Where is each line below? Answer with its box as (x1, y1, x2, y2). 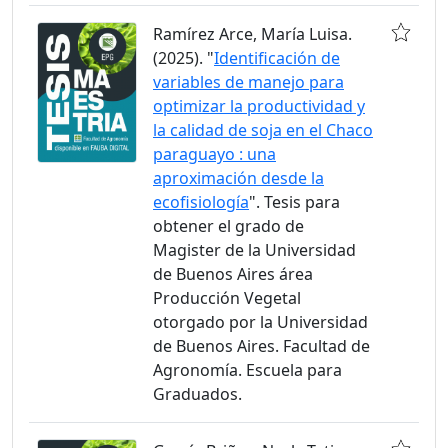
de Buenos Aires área (153, 263, 313, 285)
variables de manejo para (153, 71, 344, 93)
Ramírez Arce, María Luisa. (153, 23, 352, 45)
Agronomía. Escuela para (153, 359, 342, 381)
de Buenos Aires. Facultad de (153, 335, 370, 357)
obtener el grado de (153, 215, 304, 237)
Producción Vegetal (153, 287, 301, 309)
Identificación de (214, 47, 340, 69)
